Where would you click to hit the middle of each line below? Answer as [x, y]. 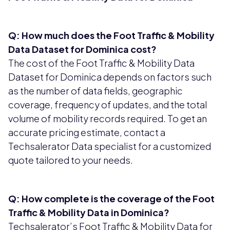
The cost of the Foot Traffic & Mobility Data [101, 63]
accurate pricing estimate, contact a [87, 132]
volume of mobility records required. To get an [108, 119]
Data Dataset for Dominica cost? [82, 49]
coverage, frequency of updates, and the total [108, 105]
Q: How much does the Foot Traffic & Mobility [111, 35]
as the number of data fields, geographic [95, 91]
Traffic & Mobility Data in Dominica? [89, 213]
